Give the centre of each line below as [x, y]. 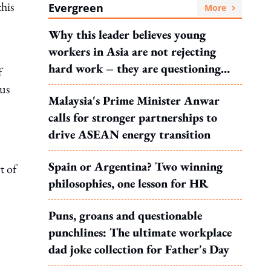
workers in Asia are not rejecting [132, 51]
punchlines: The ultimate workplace [140, 232]
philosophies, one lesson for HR [128, 183]
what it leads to [88, 85]
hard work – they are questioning [135, 68]
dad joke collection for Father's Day [139, 249]
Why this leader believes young [127, 34]
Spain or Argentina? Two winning [135, 166]
